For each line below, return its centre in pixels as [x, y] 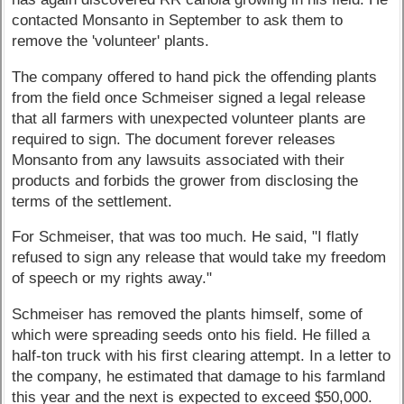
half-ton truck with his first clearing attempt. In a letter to [202, 356]
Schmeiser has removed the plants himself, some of [188, 315]
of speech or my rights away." [112, 279]
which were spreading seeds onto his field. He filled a [191, 335]
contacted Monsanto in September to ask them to [178, 20]
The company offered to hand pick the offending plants [195, 77]
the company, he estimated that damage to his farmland [199, 377]
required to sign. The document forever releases [174, 139]
